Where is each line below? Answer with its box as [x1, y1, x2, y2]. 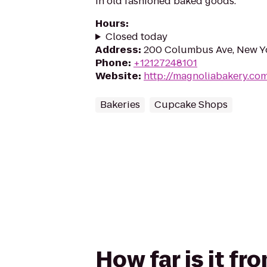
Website [95, 69, 138, 83]
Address [95, 43, 138, 57]
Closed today [105, 30, 167, 44]
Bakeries [100, 98, 140, 111]
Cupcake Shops [154, 98, 228, 111]
